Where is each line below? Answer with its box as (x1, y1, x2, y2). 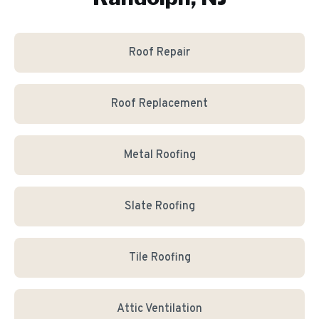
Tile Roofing (128, 251, 191, 265)
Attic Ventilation (117, 302, 202, 316)
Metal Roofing (123, 148, 196, 162)
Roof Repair (129, 46, 190, 60)
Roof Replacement (111, 97, 208, 111)
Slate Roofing (124, 199, 195, 214)
